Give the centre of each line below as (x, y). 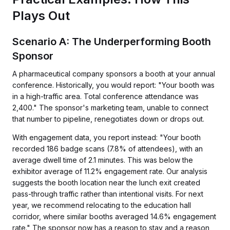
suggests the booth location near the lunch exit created (106, 183)
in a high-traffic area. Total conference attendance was (106, 96)
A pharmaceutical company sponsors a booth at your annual (114, 74)
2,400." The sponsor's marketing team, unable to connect (110, 108)
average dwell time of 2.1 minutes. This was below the (103, 160)
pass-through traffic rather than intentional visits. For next (108, 194)
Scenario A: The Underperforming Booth (112, 42)
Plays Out (41, 16)
